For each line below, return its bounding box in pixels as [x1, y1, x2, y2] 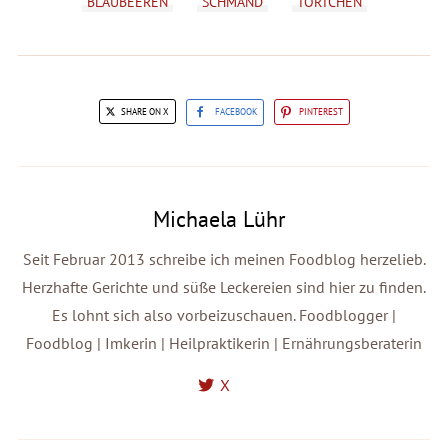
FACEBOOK [214, 105, 257, 117]
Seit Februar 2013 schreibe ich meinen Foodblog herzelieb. [22, 248, 426, 269]
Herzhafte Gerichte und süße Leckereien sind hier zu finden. [22, 276, 426, 297]
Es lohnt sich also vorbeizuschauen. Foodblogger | [52, 304, 396, 325]
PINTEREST [298, 105, 343, 117]
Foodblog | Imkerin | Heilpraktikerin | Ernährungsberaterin [26, 332, 422, 353]
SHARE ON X [118, 105, 169, 117]
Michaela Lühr [153, 204, 285, 233]
